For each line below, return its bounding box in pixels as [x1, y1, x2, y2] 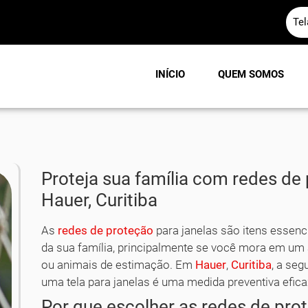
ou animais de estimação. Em [41, 257, 196, 272]
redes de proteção [58, 223, 154, 237]
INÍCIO [155, 68, 185, 80]
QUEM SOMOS [218, 68, 284, 80]
